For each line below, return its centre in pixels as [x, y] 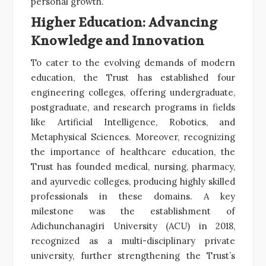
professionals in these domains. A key [133, 196]
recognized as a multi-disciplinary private [133, 240]
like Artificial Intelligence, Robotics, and [133, 122]
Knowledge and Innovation [118, 41]
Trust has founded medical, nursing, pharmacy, [133, 166]
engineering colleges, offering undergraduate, [133, 92]
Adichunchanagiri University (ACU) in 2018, [133, 226]
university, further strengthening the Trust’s [133, 255]
